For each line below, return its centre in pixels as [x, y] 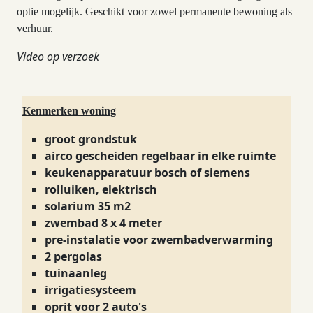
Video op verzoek [58, 57]
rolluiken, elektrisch [101, 189]
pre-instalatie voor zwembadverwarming [159, 240]
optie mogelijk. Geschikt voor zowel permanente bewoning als [154, 12]
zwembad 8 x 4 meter [103, 223]
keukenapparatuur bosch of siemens [147, 173]
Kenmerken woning [69, 111]
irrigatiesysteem [90, 290]
